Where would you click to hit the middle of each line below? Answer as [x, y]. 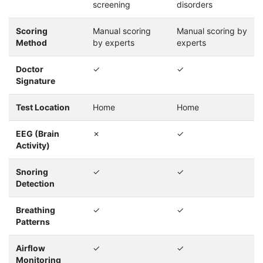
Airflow [31, 248]
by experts [114, 43]
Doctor [30, 69]
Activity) [33, 146]
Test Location [43, 107]
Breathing [36, 210]
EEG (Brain [38, 134]
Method [31, 43]
